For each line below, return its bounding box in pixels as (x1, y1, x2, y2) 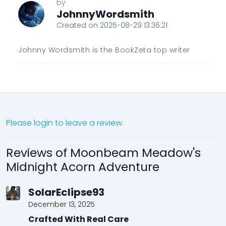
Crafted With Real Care (28, 213, 129, 225)
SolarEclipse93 (28, 185, 104, 199)
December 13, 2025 (28, 199, 95, 209)
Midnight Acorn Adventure (6, 158, 159, 175)
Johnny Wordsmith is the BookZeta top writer (18, 45, 190, 55)
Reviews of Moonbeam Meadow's (6, 144, 201, 161)
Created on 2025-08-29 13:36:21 (56, 20, 167, 30)
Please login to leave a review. (6, 117, 124, 129)
